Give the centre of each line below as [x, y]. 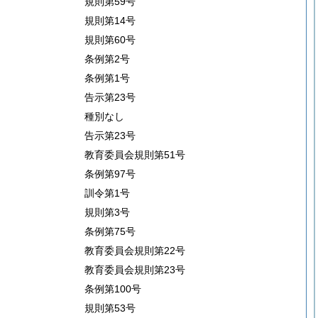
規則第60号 [110, 40]
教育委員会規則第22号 [135, 251]
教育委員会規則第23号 [135, 270]
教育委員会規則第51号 [135, 155]
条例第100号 [113, 289]
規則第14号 [110, 21]
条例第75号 [110, 231]
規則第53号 [110, 308]
